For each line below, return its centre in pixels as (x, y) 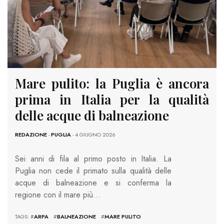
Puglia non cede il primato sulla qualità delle (93, 170)
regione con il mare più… (58, 194)
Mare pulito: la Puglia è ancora (112, 83)
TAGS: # (24, 216)
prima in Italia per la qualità (112, 99)
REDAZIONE (31, 134)
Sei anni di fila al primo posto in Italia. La (93, 158)
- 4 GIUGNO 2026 (93, 134)
